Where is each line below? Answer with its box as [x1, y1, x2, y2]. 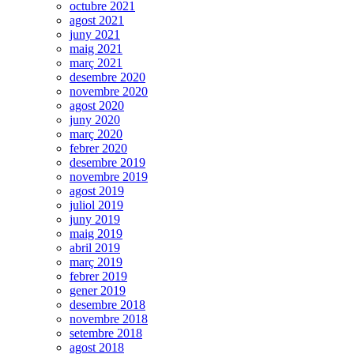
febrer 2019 [70, 269, 127, 284]
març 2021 [70, 56, 122, 70]
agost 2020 [70, 99, 124, 113]
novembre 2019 [70, 170, 148, 184]
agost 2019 [70, 184, 124, 198]
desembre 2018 [70, 298, 145, 312]
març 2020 [70, 127, 122, 141]
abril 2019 [70, 241, 120, 255]
